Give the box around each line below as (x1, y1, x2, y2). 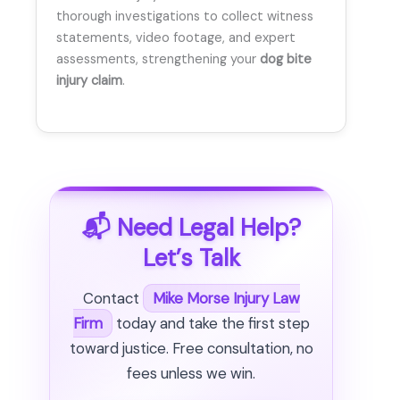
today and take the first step (112, 313, 310, 334)
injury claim (56, 71, 122, 89)
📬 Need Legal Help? (81, 212, 301, 243)
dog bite (260, 50, 312, 68)
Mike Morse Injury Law (152, 288, 300, 309)
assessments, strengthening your (56, 50, 260, 68)
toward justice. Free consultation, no (69, 338, 313, 359)
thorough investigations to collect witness (56, 7, 313, 25)
